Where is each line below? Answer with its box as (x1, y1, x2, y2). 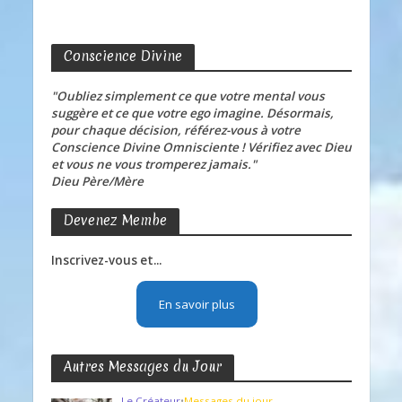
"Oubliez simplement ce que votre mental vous (50, 87, 325, 104)
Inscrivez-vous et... (50, 251, 162, 268)
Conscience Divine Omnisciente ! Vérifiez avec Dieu (50, 138, 352, 155)
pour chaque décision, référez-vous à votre (50, 121, 301, 138)
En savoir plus (158, 296, 235, 313)
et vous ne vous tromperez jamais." (50, 155, 257, 172)
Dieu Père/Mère (50, 172, 144, 189)
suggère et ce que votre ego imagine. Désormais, (50, 104, 334, 121)
